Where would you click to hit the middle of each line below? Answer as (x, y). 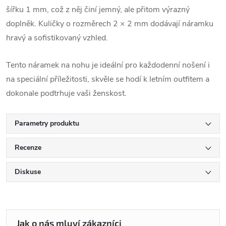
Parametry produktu (47, 123)
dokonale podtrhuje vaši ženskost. (66, 93)
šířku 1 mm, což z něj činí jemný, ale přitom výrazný (98, 10)
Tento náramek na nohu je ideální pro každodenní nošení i (108, 65)
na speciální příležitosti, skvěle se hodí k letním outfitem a (108, 79)
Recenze (28, 148)
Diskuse (28, 172)
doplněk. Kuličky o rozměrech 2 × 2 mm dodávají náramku (110, 24)
